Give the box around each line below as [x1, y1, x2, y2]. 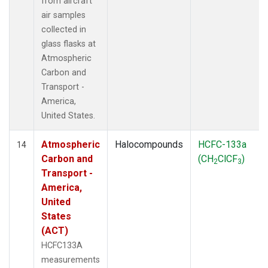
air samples [41, 10, 86, 20]
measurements [41, 254, 100, 265]
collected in [41, 24, 86, 35]
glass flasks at [41, 38, 96, 49]
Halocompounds [115, 138, 183, 150]
